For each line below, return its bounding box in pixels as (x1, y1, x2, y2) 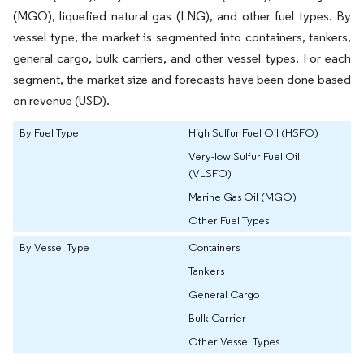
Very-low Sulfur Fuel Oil (188, 149, 300, 164)
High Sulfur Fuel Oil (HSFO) (188, 125, 318, 141)
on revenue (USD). (13, 93, 110, 109)
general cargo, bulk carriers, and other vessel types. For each (13, 50, 351, 67)
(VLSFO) (188, 166, 232, 181)
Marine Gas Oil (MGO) (188, 189, 297, 205)
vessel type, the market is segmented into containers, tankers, (13, 29, 351, 45)
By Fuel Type (19, 125, 79, 141)
